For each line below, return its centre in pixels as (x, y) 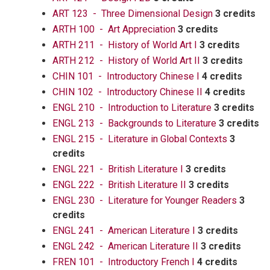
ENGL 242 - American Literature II (125, 246)
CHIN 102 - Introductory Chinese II (127, 92)
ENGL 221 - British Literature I (118, 169)
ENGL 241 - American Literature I (124, 231)
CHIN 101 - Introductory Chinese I (126, 76)
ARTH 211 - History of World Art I (125, 45)
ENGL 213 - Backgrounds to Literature (134, 123)
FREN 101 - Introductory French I (124, 262)
